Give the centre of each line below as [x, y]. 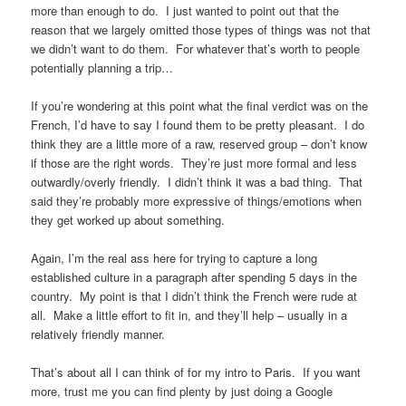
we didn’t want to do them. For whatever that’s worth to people [196, 48]
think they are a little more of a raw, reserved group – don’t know [199, 144]
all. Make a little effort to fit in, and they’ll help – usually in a [189, 315]
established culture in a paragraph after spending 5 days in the [194, 277]
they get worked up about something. [128, 220]
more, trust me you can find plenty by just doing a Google [182, 391]
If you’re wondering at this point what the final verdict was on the [200, 106]
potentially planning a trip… [102, 68]
